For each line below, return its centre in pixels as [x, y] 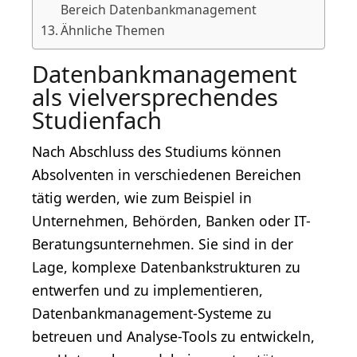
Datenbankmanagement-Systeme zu [152, 314]
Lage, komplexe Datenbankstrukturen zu [166, 267]
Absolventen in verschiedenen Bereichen [167, 175]
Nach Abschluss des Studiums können [157, 152]
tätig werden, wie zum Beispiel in [142, 198]
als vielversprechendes [155, 98]
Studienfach [97, 121]
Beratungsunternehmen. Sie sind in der [163, 244]
